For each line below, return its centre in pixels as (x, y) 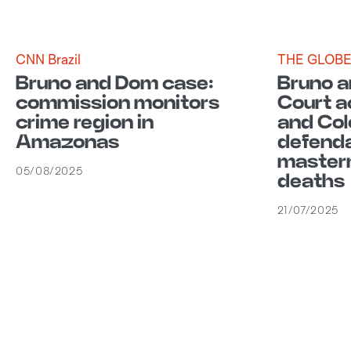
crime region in (85, 123)
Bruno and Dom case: (115, 83)
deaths (311, 181)
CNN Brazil (48, 59)
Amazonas (67, 142)
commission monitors (118, 103)
